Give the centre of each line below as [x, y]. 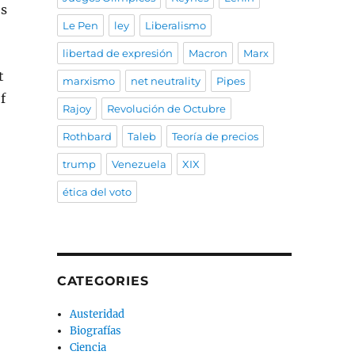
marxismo [88, 81]
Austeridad [97, 315]
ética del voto [97, 192]
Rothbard [87, 137]
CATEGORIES [103, 281]
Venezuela [139, 164]
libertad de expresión [117, 53]
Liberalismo [175, 26]
